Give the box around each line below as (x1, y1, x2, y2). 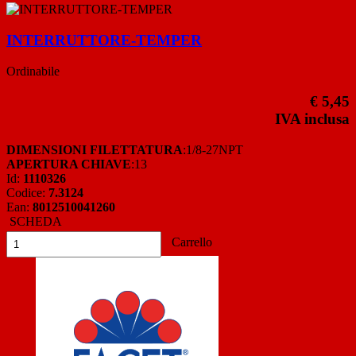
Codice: (6, 185, 48, 199)
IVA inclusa (275, 110, 350, 128)
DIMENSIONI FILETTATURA (6, 142, 183, 157)
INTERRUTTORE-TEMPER (6, 31, 202, 48)
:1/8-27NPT (183, 142, 243, 157)
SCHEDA (6, 214, 62, 228)
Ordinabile (6, 64, 60, 78)
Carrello (168, 234, 212, 249)
